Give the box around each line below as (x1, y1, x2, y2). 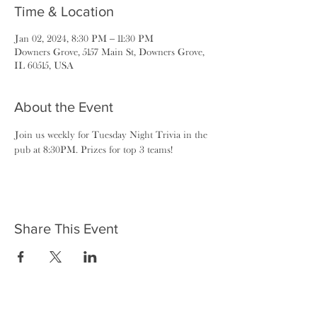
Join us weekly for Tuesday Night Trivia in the (14, 129, 210, 140)
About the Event (14, 99, 113, 115)
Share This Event (14, 221, 118, 236)
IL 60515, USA (14, 59, 74, 71)
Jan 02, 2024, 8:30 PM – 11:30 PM (14, 33, 154, 44)
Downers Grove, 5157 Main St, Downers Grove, (14, 46, 204, 57)
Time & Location (14, 4, 114, 19)
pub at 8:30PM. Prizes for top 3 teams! (14, 144, 173, 155)
